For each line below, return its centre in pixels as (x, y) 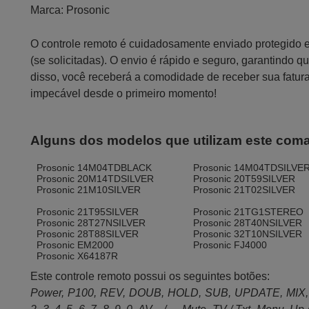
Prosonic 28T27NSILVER (91, 222)
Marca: (47, 10)
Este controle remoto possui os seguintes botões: (150, 276)
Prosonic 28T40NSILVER (248, 222)
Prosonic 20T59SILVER (245, 178)
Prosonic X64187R (78, 256)
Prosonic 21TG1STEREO (249, 211)
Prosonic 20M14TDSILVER (96, 178)
